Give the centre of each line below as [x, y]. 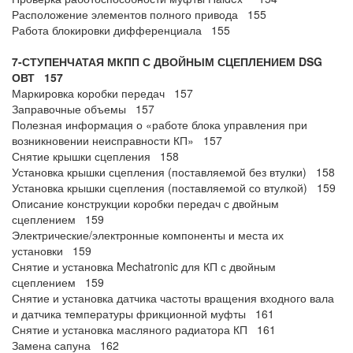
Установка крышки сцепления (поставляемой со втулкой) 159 [174, 188]
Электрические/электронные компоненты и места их [148, 235]
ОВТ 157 [37, 77]
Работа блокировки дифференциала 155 [121, 30]
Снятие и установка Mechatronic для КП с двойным [144, 266]
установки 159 [52, 251]
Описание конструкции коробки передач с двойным [145, 203]
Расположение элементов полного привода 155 [139, 14]
